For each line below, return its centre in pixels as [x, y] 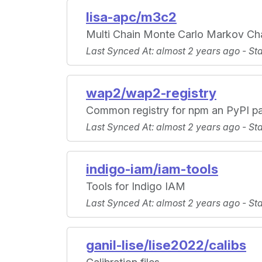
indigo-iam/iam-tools [152, 169]
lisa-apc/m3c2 [131, 17]
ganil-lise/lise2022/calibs [166, 245]
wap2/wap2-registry [151, 93]
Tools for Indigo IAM [136, 187]
